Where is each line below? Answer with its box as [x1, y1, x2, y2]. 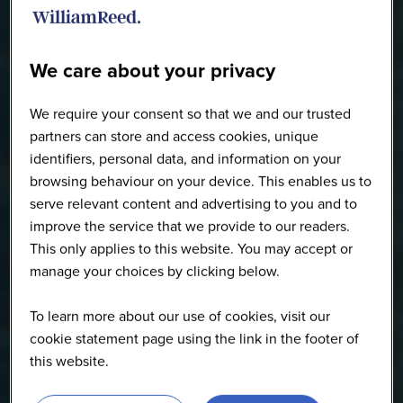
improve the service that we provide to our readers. [30, 215, 351, 237]
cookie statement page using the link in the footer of [30, 327, 360, 349]
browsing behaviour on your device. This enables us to [30, 170, 372, 192]
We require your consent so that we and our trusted [30, 103, 352, 124]
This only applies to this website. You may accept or [30, 237, 354, 259]
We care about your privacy [30, 55, 276, 85]
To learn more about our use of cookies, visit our [30, 305, 331, 327]
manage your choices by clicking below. [30, 260, 281, 282]
